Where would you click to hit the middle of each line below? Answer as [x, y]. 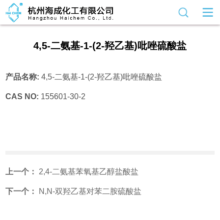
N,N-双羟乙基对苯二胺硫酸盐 [90, 191]
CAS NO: [23, 96]
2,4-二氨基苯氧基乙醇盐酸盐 [89, 172]
